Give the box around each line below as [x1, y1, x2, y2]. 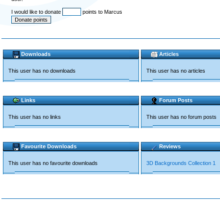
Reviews [159, 143, 181, 149]
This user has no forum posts [146, 114, 217, 120]
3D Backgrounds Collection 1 [146, 160, 216, 166]
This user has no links [8, 114, 61, 120]
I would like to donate [11, 9, 62, 15]
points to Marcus [81, 9, 122, 15]
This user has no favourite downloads [8, 160, 98, 166]
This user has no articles [146, 68, 205, 74]
